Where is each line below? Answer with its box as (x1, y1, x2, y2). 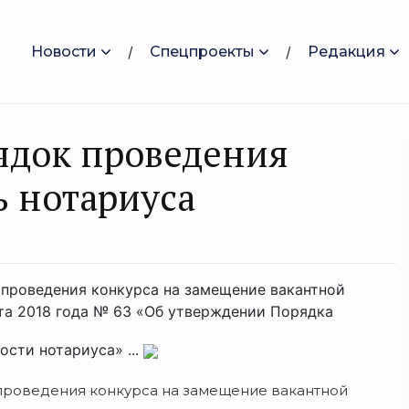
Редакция (308, 42, 385, 60)
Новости (31, 42, 97, 60)
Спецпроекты (150, 42, 255, 60)
